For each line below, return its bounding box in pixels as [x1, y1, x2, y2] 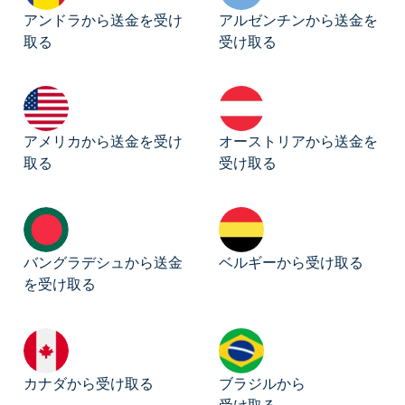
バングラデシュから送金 [24, 253, 183, 273]
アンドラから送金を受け [24, 11, 183, 31]
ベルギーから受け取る [219, 253, 363, 273]
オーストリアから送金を [219, 132, 378, 152]
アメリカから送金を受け [24, 132, 183, 152]
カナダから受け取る [24, 374, 154, 394]
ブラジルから [219, 374, 306, 394]
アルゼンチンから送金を [219, 11, 378, 31]
